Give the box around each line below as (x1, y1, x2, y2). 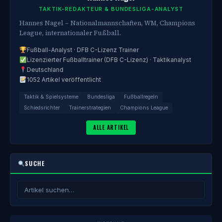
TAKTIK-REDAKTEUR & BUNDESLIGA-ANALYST (39, 5, 183, 12)
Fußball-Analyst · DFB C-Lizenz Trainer (26, 46, 139, 54)
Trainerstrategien (69, 105, 111, 111)
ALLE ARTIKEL (93, 123, 129, 131)
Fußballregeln (124, 94, 158, 100)
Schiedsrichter (24, 105, 60, 111)
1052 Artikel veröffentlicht (26, 76, 101, 83)
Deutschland (26, 66, 63, 73)
